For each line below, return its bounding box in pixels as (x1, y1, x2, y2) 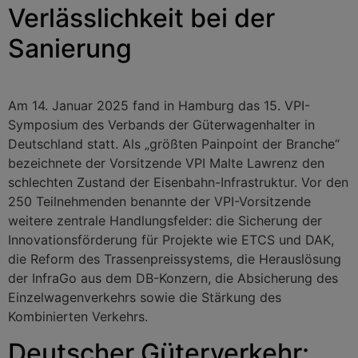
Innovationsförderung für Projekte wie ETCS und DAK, (8, 232, 334, 249)
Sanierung (8, 33, 132, 65)
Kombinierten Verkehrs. (8, 308, 148, 325)
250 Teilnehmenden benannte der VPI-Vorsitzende (8, 193, 311, 210)
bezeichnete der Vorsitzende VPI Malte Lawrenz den (8, 155, 324, 172)
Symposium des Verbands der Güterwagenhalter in (8, 117, 315, 133)
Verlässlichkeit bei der (8, 2, 275, 34)
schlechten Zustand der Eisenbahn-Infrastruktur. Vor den (8, 174, 348, 191)
